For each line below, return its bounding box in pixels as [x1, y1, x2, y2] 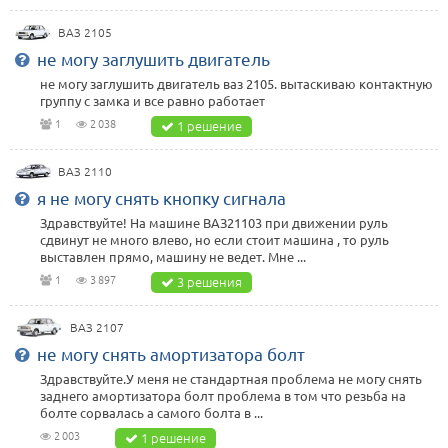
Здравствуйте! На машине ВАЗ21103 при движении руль [40, 214, 388, 232]
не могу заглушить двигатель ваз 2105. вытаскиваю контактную [40, 75, 433, 93]
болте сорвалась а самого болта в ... [40, 404, 263, 422]
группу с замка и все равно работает [40, 92, 265, 110]
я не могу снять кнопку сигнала [37, 187, 286, 209]
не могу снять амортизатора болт [37, 343, 305, 365]
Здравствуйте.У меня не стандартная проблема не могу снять [40, 370, 422, 388]
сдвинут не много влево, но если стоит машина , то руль [40, 231, 389, 249]
